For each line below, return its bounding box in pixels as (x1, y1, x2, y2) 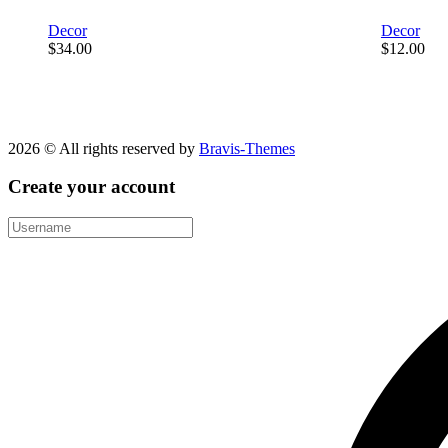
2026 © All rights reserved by (8, 139, 199, 157)
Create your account (8, 176, 175, 198)
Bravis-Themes (199, 139, 295, 157)
